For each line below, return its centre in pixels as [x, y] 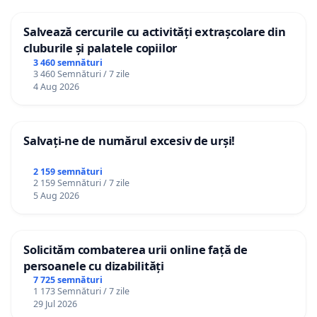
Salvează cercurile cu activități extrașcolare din [155, 31]
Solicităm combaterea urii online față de [136, 249]
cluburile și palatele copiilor [100, 47]
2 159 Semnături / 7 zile [81, 183]
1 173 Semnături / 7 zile [81, 292]
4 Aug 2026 [56, 86]
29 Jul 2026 [55, 304]
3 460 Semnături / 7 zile [81, 74]
